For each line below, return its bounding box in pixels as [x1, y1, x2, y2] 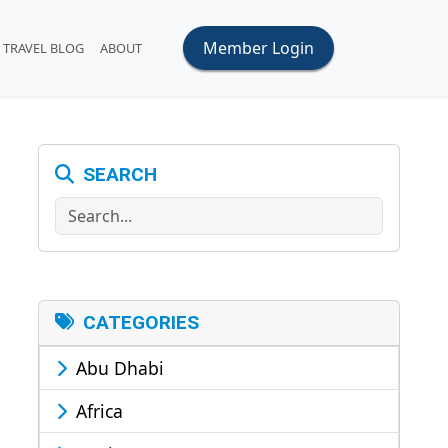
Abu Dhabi [71, 356, 164, 380]
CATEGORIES [78, 311, 199, 334]
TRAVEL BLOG [2, 38, 84, 57]
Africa [71, 399, 123, 423]
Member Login [203, 37, 314, 59]
